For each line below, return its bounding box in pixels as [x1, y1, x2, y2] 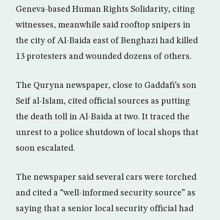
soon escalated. [16, 144, 75, 153]
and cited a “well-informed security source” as [16, 189, 195, 197]
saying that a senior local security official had [16, 204, 193, 213]
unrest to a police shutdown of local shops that [16, 128, 198, 137]
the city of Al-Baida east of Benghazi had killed [16, 36, 198, 45]
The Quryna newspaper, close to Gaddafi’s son [16, 81, 196, 90]
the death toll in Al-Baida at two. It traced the [16, 112, 190, 121]
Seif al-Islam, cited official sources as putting [16, 97, 190, 106]
